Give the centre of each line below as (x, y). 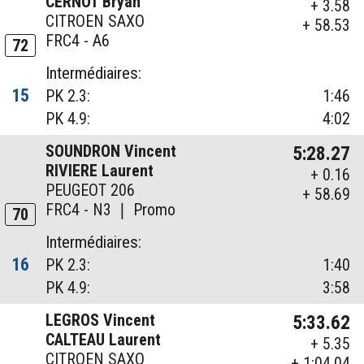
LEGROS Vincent (101, 321)
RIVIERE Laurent (100, 171)
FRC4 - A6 (78, 41)
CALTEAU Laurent (104, 340)
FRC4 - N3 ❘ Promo (111, 210)
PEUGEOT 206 (91, 191)
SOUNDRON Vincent (111, 152)
